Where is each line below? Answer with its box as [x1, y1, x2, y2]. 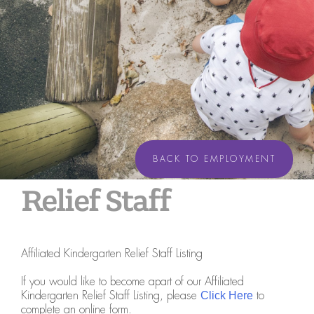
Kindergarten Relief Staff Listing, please [21, 288, 200, 303]
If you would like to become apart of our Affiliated [21, 274, 244, 289]
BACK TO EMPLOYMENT [153, 153, 275, 165]
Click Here [200, 289, 253, 301]
